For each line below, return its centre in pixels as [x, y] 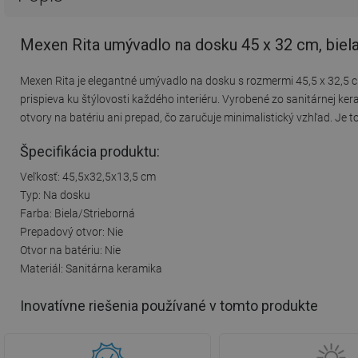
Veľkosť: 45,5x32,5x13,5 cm [88, 176]
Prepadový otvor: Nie [72, 231]
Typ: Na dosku [55, 195]
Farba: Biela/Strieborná [78, 213]
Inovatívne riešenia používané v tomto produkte [169, 306]
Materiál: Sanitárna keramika [91, 268]
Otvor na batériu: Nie [70, 250]
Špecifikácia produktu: [90, 151]
